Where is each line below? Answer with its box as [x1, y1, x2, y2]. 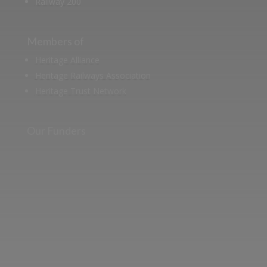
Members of [26, 34, 84, 48]
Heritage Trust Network [35, 85, 126, 97]
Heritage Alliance [35, 54, 100, 66]
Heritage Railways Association [35, 69, 151, 81]
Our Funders [26, 123, 86, 137]
